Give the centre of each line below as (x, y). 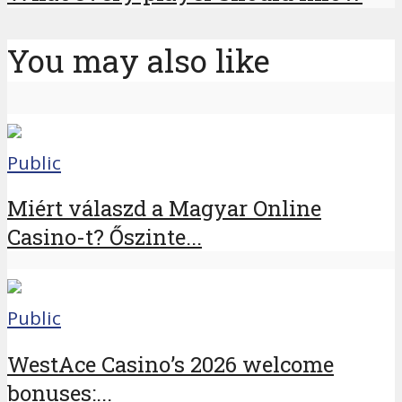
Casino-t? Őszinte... (105, 237)
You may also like (139, 61)
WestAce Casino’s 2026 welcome (170, 365)
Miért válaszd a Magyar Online (164, 209)
